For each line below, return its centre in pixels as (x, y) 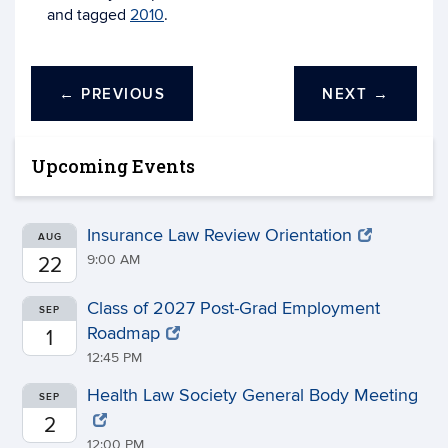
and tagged (88, 15)
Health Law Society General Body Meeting (252, 395)
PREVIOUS (120, 94)
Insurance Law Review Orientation (219, 235)
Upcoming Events (113, 166)
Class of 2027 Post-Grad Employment (233, 308)
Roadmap (123, 333)
